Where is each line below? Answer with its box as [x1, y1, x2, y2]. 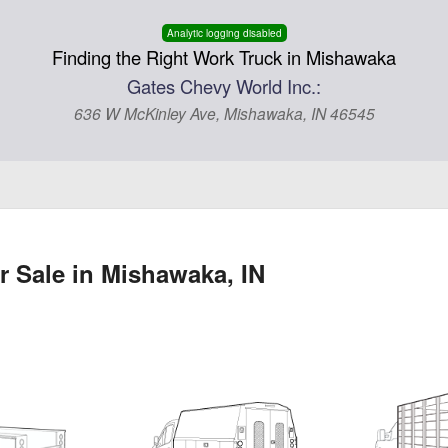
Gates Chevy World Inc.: [127, 73, 321, 99]
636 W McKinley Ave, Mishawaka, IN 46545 [73, 102, 375, 124]
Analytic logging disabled [166, 26, 282, 40]
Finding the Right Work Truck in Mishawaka [52, 44, 396, 70]
